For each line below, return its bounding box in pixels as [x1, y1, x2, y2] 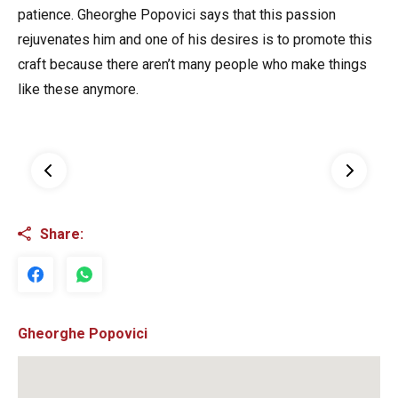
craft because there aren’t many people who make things [18, 55, 367, 73]
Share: [40, 225, 84, 243]
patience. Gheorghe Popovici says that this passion [18, 5, 336, 23]
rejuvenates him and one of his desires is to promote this [18, 30, 372, 48]
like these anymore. [18, 80, 139, 98]
